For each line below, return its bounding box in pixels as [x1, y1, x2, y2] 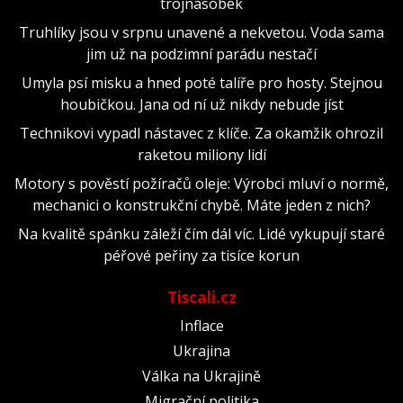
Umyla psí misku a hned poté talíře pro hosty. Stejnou [21, 72, 382, 93]
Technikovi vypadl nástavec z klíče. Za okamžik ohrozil [20, 122, 383, 143]
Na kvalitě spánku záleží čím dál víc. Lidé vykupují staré [18, 223, 385, 244]
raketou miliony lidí [137, 144, 266, 165]
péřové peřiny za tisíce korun [103, 245, 300, 265]
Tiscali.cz [166, 285, 237, 308]
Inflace [179, 315, 224, 336]
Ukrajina [173, 340, 230, 361]
